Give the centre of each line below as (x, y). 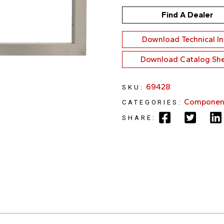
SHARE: (139, 117)
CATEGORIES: (152, 102)
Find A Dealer (187, 15)
